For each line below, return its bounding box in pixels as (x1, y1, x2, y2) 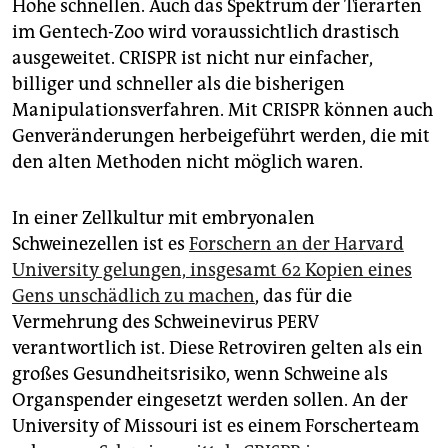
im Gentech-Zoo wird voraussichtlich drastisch (12, 21, 399, 44)
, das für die (255, 285, 352, 308)
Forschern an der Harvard (189, 233, 404, 256)
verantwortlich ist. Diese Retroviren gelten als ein (12, 337, 423, 360)
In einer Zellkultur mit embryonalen (12, 207, 315, 230)
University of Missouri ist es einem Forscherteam (12, 415, 419, 438)
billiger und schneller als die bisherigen (12, 73, 345, 96)
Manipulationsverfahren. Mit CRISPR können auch (12, 99, 433, 122)
